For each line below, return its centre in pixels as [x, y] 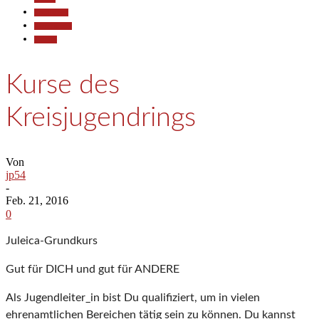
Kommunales [53, 26]
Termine [46, 40]
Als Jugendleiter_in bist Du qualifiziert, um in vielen [133, 298]
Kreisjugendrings [101, 117]
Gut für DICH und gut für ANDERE [93, 270]
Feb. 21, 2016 [37, 201]
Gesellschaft [51, 12]
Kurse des [63, 84]
